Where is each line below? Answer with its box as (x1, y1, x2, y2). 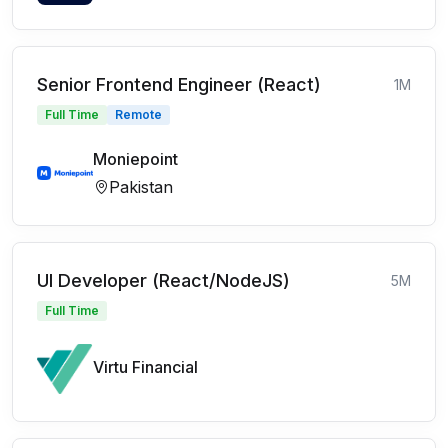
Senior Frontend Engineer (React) (37, 74, 321, 95)
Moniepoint (93, 149, 178, 169)
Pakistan (109, 177, 173, 197)
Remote (115, 107, 162, 122)
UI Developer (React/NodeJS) (37, 270, 290, 291)
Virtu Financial (93, 357, 198, 377)
